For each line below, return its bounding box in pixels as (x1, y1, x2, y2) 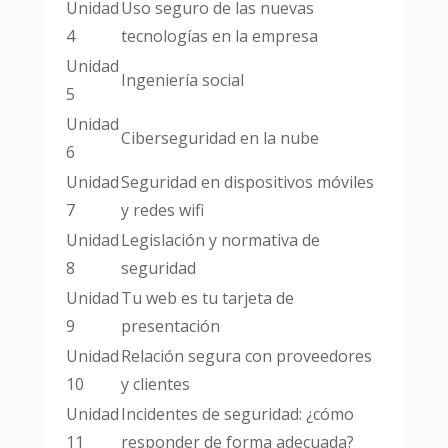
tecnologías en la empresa (120, 25, 318, 48)
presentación (120, 315, 220, 338)
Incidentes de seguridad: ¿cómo (120, 403, 354, 426)
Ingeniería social (120, 69, 244, 92)
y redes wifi (120, 199, 204, 222)
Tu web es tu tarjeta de (120, 287, 294, 310)
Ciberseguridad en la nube (120, 127, 319, 150)
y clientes (120, 373, 190, 396)
